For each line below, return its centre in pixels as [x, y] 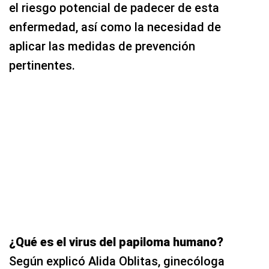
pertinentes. [42, 65]
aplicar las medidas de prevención [102, 46]
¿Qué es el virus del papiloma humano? [116, 242]
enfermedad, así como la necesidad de [115, 27]
